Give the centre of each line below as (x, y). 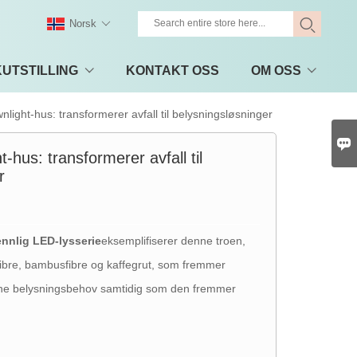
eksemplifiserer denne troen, (174, 240)
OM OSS (276, 70)
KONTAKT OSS (172, 70)
